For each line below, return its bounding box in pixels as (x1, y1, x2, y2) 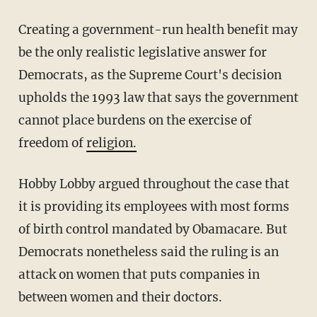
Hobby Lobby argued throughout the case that (18, 175, 289, 192)
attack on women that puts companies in (18, 266, 260, 282)
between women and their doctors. (18, 289, 222, 305)
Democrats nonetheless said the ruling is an (18, 243, 279, 260)
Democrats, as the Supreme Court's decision (18, 67, 282, 83)
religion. (86, 134, 137, 151)
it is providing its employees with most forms (18, 198, 289, 214)
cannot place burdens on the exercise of (18, 112, 252, 128)
